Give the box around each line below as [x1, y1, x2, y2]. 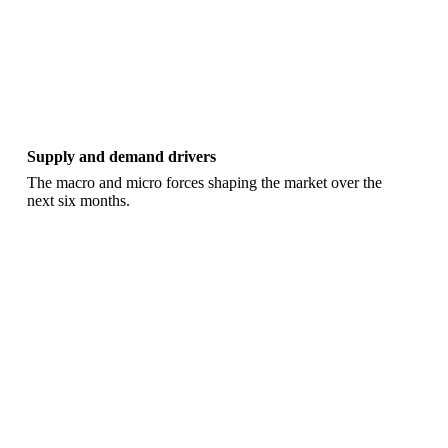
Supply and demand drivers [26, 148, 216, 166]
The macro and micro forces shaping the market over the [26, 174, 382, 192]
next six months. [26, 192, 130, 210]
